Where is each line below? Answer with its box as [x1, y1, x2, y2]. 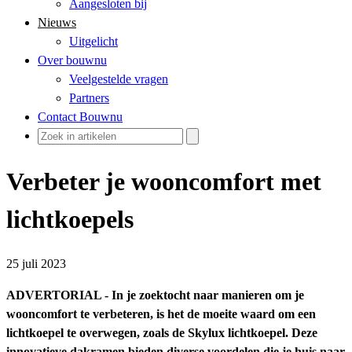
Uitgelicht [69, 35, 118, 49]
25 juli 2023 [6, 257, 66, 271]
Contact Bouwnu [38, 110, 123, 124]
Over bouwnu [38, 53, 107, 68]
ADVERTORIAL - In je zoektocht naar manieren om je [6, 288, 304, 302]
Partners [69, 91, 109, 105]
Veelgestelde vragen [69, 72, 168, 86]
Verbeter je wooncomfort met [6, 167, 321, 196]
